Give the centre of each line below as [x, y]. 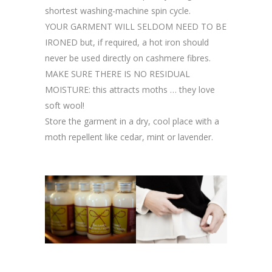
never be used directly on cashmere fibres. [128, 58]
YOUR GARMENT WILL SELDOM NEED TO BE [136, 26]
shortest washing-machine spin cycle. [118, 10]
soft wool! [65, 105]
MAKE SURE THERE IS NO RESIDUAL [117, 73]
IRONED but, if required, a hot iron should [127, 42]
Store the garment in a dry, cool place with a [132, 121]
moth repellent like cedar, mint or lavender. [129, 137]
